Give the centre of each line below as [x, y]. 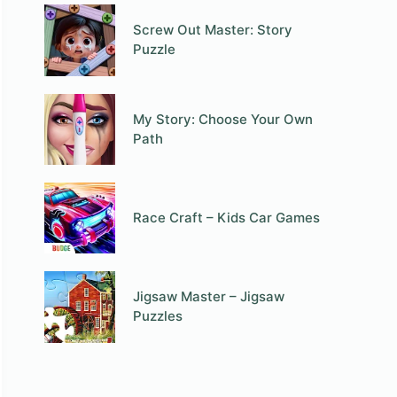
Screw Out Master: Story [213, 30]
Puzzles [158, 316]
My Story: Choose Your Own [223, 119]
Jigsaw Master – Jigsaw [209, 297]
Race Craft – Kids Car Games [227, 218]
